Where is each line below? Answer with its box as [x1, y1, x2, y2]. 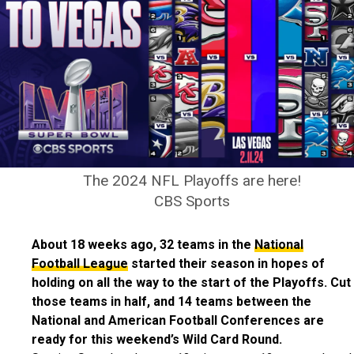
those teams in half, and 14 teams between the [32, 293, 311, 309]
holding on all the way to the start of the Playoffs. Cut [32, 274, 351, 290]
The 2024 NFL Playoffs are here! [82, 171, 301, 190]
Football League [32, 255, 128, 271]
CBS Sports [153, 191, 230, 210]
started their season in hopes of [128, 255, 325, 271]
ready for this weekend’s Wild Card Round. [32, 331, 282, 347]
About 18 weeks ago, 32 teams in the [32, 236, 254, 252]
